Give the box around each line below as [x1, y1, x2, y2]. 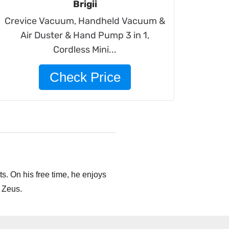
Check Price [49, 70, 121, 85]
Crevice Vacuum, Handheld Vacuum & [5, 15, 166, 27]
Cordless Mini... [53, 44, 117, 55]
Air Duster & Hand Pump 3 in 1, [20, 30, 150, 41]
